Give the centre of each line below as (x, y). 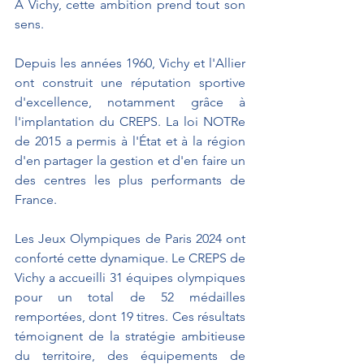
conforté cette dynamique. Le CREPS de (130, 258)
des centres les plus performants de (130, 180)
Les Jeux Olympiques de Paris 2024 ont (130, 238)
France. (36, 199)
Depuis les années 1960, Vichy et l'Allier (130, 63)
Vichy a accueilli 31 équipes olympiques (130, 277)
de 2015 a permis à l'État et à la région (130, 141)
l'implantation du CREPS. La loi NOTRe (130, 121)
